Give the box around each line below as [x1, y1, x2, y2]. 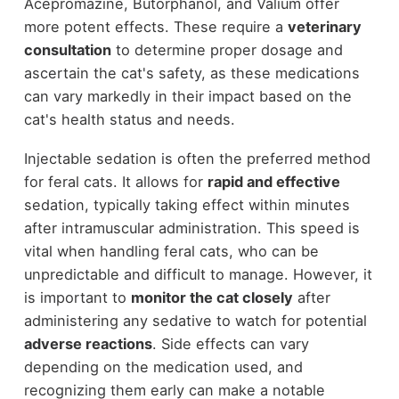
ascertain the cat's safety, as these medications [23, 63, 360, 82]
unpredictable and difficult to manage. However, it [23, 265, 372, 284]
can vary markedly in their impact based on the [23, 86, 352, 105]
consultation [23, 40, 111, 59]
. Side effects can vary [151, 335, 309, 354]
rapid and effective [207, 173, 340, 191]
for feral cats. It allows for [23, 173, 208, 191]
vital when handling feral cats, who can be [23, 242, 319, 261]
